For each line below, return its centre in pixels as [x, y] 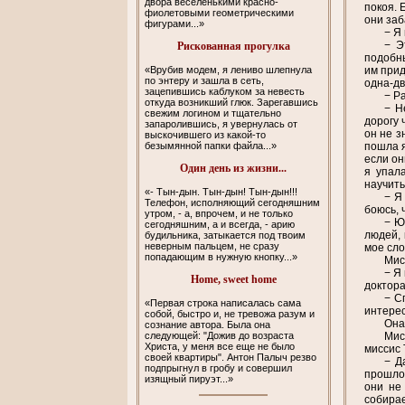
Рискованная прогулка [233, 46]
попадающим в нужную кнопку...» [221, 256]
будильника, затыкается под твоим [226, 235]
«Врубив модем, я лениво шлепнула [229, 69]
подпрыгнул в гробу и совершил [219, 367]
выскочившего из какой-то [206, 134]
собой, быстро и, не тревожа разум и [230, 313]
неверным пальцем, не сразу [212, 245]
